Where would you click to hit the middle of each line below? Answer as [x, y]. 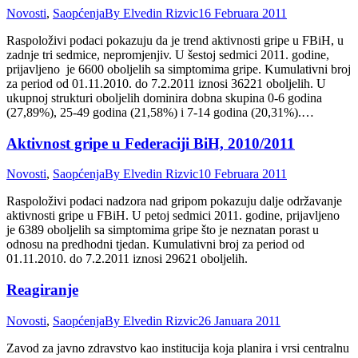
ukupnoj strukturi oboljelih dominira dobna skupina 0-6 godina [164, 98]
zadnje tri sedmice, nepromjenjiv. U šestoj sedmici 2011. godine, [168, 55]
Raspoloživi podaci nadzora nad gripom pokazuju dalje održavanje [174, 201]
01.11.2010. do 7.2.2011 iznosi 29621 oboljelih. [127, 259]
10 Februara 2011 [243, 174]
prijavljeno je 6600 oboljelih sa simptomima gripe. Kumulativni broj [179, 70]
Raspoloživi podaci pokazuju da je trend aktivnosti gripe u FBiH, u [175, 41]
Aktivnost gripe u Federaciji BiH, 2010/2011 [151, 143]
